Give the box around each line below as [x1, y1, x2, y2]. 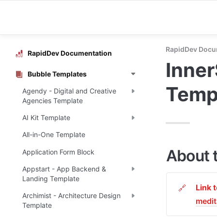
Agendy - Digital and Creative [22, 86, 116, 95]
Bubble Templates [28, 69, 87, 78]
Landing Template [22, 174, 79, 183]
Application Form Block [22, 147, 94, 156]
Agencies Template [22, 96, 83, 105]
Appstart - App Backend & [22, 164, 106, 173]
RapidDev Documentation [28, 48, 112, 57]
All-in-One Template [22, 130, 85, 139]
